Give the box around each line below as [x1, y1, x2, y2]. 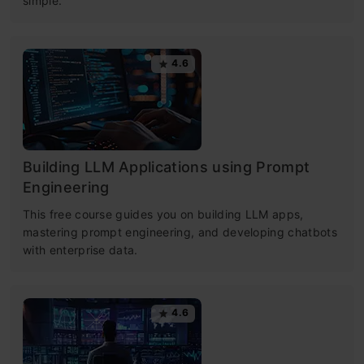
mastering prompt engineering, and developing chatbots [23, 224, 337, 239]
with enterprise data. [23, 242, 138, 257]
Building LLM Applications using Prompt [23, 158, 310, 175]
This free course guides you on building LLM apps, [23, 206, 304, 221]
